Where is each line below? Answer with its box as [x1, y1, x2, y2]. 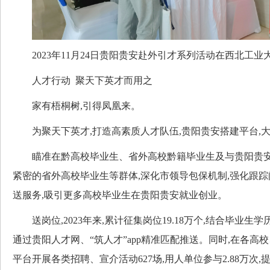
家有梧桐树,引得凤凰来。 [13, 100, 140, 111]
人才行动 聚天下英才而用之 [13, 75, 152, 86]
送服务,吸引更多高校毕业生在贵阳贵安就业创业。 [13, 189, 227, 200]
